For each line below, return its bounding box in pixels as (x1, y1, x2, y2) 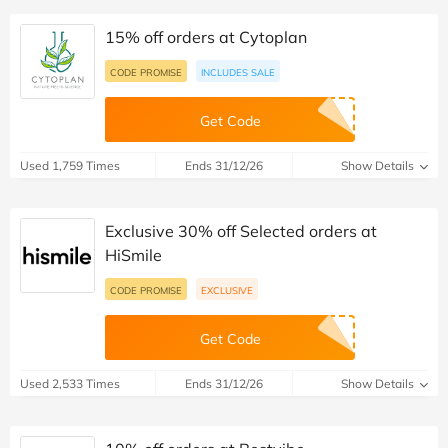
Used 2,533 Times (20, 375, 120, 391)
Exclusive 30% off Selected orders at (105, 220, 377, 241)
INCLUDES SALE (201, 65, 275, 78)
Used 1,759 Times (20, 157, 120, 173)
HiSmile (105, 244, 162, 265)
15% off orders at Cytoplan (105, 26, 307, 47)
